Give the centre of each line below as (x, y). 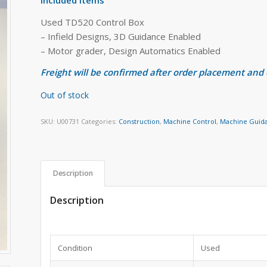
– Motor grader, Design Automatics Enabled (131, 50)
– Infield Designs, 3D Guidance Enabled (121, 36)
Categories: (100, 121)
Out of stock (65, 95)
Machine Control (190, 121)
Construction (139, 121)
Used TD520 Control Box (93, 22)
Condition (75, 248)
